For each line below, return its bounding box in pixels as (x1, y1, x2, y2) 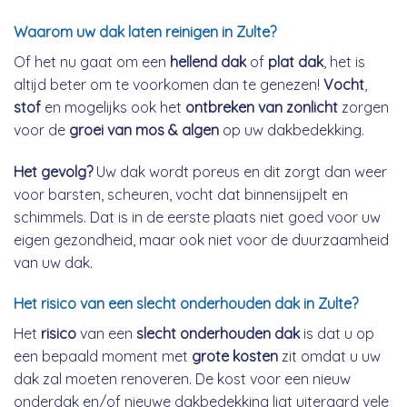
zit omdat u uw (278, 347, 381, 366)
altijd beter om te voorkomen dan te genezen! (14, 74, 323, 94)
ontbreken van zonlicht (185, 97, 338, 116)
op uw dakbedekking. (219, 120, 364, 139)
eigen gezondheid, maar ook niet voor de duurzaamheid (14, 230, 389, 249)
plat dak (268, 52, 323, 71)
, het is (323, 52, 365, 71)
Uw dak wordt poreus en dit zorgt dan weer (93, 162, 387, 181)
